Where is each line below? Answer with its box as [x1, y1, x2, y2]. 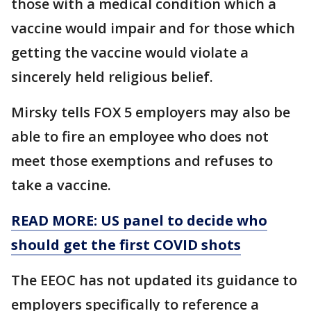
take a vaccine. [11, 176, 111, 194]
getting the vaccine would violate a [11, 43, 249, 62]
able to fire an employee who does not [11, 127, 269, 146]
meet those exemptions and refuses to [11, 151, 273, 170]
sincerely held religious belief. [11, 67, 213, 86]
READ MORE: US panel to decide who [11, 211, 267, 230]
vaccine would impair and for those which [11, 19, 295, 37]
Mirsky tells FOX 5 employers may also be [11, 103, 290, 121]
